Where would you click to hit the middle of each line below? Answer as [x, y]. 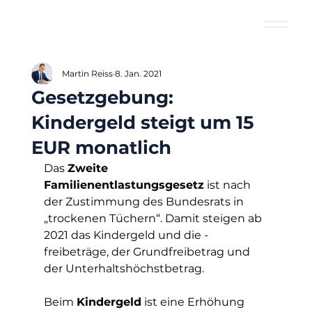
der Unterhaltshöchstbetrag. [126, 268]
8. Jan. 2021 [138, 73]
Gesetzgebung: [102, 97]
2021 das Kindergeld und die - [126, 235]
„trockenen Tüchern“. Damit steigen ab [154, 218]
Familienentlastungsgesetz [124, 185]
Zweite [89, 168]
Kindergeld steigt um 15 [142, 123]
